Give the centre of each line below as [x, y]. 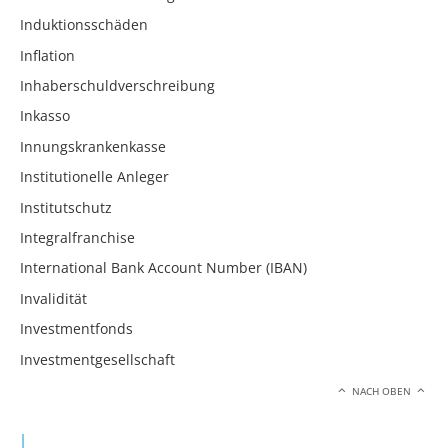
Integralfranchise [77, 237]
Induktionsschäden [84, 25]
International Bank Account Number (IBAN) [163, 268]
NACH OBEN [382, 391]
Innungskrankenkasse [93, 146]
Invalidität [53, 298]
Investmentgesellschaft [97, 359]
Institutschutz [66, 207]
